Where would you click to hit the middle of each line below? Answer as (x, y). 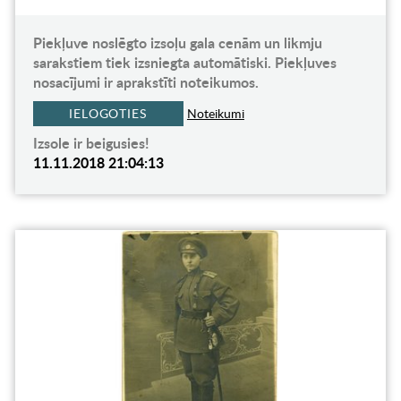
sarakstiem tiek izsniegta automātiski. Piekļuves (184, 63)
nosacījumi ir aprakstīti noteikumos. (145, 82)
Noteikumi (215, 114)
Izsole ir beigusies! (91, 143)
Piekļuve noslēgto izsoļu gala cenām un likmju (177, 43)
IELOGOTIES (108, 114)
